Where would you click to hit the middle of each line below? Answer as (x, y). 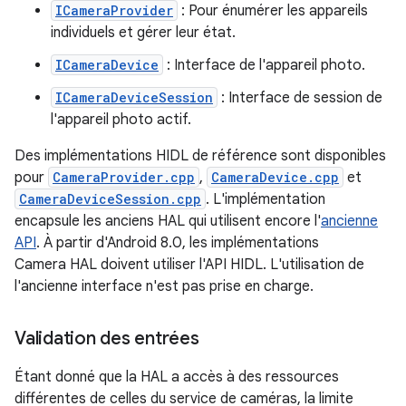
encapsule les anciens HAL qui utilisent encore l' (168, 222)
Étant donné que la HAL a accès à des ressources (177, 377)
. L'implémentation (266, 200)
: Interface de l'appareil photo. (264, 66)
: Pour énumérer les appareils (273, 11)
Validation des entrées (107, 339)
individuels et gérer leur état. (143, 33)
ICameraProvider (114, 11)
